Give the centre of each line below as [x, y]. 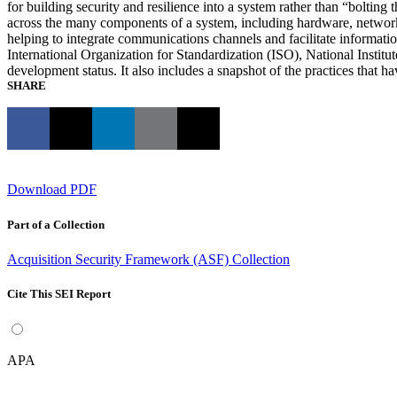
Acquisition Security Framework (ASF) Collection [148, 259]
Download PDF [52, 190]
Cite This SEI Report [59, 293]
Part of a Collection [56, 224]
